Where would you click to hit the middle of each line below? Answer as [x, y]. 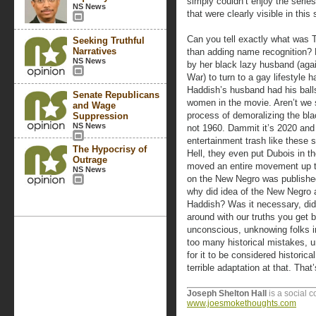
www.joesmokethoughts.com [242, 303]
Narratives [95, 51]
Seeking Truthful [109, 41]
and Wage [94, 105]
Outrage [90, 160]
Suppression [101, 116]
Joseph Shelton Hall [227, 293]
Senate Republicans [116, 95]
